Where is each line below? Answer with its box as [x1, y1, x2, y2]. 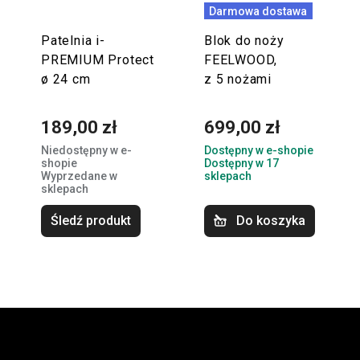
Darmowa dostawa [209, 4, 308, 18]
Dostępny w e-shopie [204, 144, 313, 157]
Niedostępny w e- [41, 144, 132, 157]
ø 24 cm [41, 72, 91, 88]
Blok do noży [204, 33, 284, 49]
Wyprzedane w [41, 170, 117, 183]
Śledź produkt [51, 213, 131, 229]
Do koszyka [236, 213, 305, 229]
